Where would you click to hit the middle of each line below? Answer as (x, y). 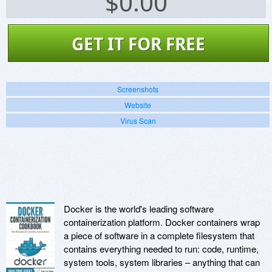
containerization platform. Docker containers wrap (162, 222)
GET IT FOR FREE (138, 44)
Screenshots (138, 89)
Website (138, 105)
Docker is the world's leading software (139, 209)
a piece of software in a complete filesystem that (159, 236)
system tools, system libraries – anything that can (162, 262)
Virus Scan (138, 121)
